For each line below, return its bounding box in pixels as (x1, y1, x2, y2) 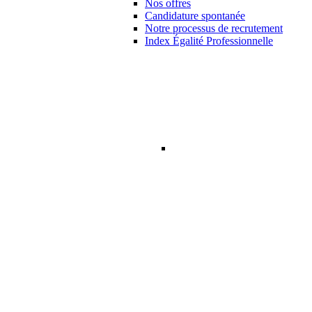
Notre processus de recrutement (145, 22, 283, 34)
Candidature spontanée (145, 10, 245, 22)
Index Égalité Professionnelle (145, 35, 273, 47)
